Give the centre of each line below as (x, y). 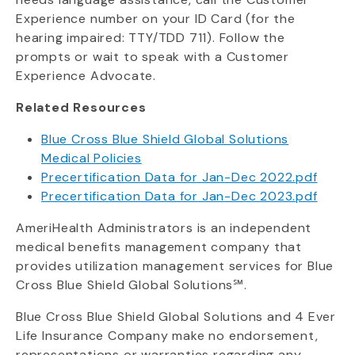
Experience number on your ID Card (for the (156, 19)
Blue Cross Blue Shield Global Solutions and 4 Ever (176, 317)
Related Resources (81, 107)
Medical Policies (92, 158)
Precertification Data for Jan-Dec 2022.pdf (179, 177)
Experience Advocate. (86, 76)
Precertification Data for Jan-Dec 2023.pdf (179, 196)
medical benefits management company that (159, 247)
